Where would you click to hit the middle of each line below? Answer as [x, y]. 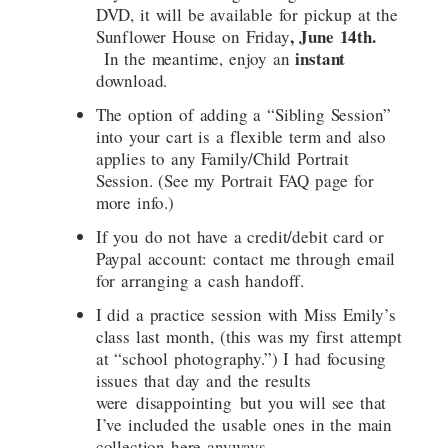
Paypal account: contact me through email [245, 259]
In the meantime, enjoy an [196, 59]
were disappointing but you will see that [241, 402]
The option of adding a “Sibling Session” [243, 115]
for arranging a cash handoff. [200, 281]
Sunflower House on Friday [192, 37]
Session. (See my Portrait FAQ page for [234, 181]
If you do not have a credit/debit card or [240, 237]
